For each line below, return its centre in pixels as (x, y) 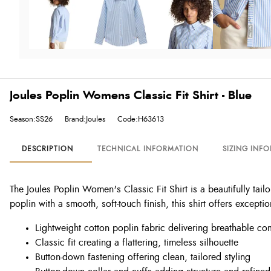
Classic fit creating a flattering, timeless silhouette (137, 243)
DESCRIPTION (47, 149)
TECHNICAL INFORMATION (148, 149)
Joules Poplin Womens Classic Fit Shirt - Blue (131, 96)
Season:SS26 (31, 119)
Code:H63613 (141, 119)
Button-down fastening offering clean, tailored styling (143, 257)
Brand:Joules (85, 119)
